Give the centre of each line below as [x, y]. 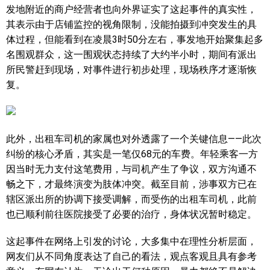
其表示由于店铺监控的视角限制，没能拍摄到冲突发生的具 [131, 24]
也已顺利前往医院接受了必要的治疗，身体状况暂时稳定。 [131, 214]
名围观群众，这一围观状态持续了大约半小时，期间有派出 [131, 55]
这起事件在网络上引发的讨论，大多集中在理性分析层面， [131, 241]
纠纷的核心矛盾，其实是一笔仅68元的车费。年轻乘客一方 [132, 154]
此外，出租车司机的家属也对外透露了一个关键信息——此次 [134, 139]
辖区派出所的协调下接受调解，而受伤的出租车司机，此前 [131, 199]
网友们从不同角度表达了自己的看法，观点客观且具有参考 [131, 256]
